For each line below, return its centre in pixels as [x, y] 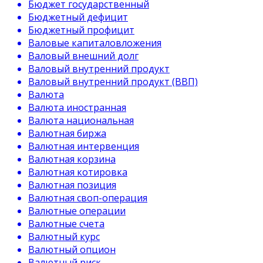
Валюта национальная [81, 120]
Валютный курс [64, 237]
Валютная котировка [78, 172]
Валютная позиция [72, 185]
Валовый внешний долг [83, 56]
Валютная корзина [72, 159]
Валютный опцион [72, 249]
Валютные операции [77, 211]
